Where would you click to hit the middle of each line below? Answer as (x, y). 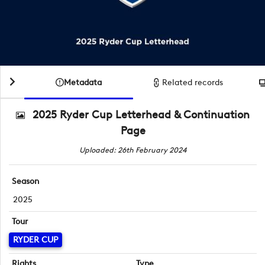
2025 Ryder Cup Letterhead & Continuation (141, 115)
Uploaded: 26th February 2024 (133, 150)
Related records (193, 83)
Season (26, 182)
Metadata (83, 82)
